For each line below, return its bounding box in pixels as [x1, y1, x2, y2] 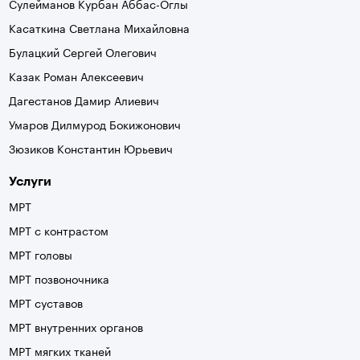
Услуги [9, 173, 52, 189]
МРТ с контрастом [9, 221, 109, 239]
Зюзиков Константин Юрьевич [9, 139, 174, 157]
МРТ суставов [9, 293, 84, 312]
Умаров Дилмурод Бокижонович [9, 115, 182, 133]
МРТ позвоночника [9, 269, 110, 288]
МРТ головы [9, 245, 73, 264]
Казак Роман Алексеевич [9, 67, 145, 85]
